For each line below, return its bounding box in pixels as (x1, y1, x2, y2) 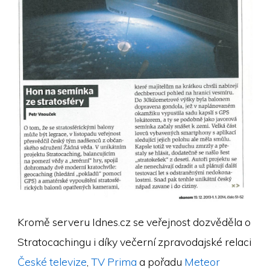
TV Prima (90, 255, 137, 269)
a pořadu (136, 255, 184, 269)
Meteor (184, 255, 220, 269)
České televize (17, 255, 87, 269)
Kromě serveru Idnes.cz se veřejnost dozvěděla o (17, 215, 251, 229)
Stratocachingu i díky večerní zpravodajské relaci (17, 235, 251, 249)
